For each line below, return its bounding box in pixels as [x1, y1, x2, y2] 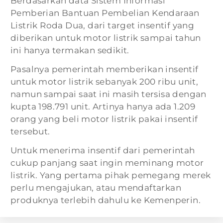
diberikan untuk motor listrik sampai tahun [10, 33, 201, 43]
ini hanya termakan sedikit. [10, 45, 129, 56]
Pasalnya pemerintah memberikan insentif [10, 64, 199, 75]
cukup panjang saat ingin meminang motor [10, 158, 204, 168]
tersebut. [10, 126, 50, 137]
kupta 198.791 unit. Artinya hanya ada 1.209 [10, 102, 196, 112]
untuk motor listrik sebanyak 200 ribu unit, [10, 77, 199, 87]
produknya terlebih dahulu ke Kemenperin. [10, 195, 203, 206]
